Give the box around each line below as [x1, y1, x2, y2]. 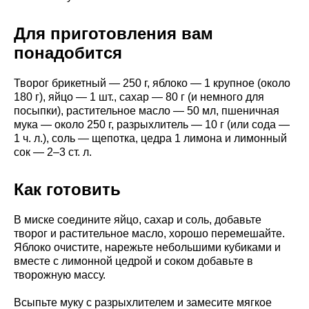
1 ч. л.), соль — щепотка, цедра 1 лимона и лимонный [14, 132, 287, 145]
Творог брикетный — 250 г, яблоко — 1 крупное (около [14, 77, 290, 90]
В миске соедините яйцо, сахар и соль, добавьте [14, 214, 261, 226]
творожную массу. [14, 269, 106, 281]
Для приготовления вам [14, 24, 213, 43]
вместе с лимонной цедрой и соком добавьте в [14, 255, 253, 268]
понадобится [14, 43, 122, 63]
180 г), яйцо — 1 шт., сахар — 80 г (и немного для [14, 91, 264, 103]
